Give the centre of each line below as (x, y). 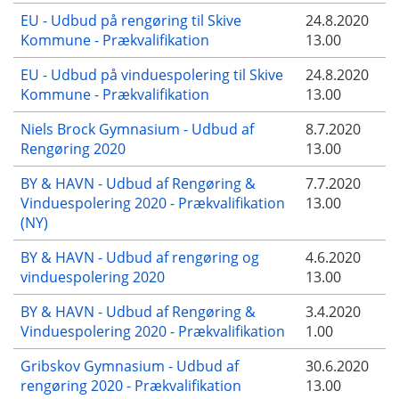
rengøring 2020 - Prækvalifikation (131, 385)
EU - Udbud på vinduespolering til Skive (152, 74)
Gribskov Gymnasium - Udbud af (130, 366)
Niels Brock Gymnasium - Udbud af (137, 129)
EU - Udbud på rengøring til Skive (131, 20)
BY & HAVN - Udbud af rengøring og (140, 257)
